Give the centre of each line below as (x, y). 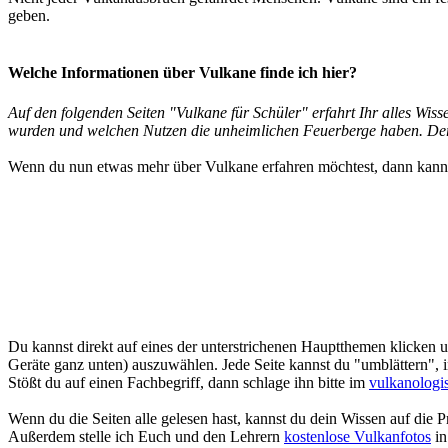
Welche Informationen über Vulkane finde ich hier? (182, 73)
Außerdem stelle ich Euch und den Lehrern (146, 436)
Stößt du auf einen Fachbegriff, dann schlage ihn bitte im (188, 382)
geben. (29, 16)
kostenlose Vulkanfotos (357, 436)
